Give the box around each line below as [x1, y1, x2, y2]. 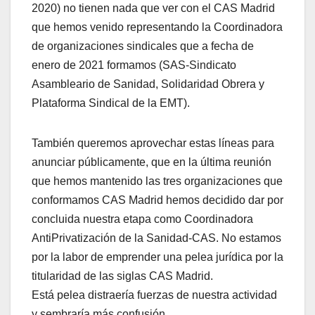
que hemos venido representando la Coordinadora [32, 21, 283, 34]
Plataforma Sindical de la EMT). [32, 97, 190, 110]
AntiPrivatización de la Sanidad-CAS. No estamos [32, 232, 281, 245]
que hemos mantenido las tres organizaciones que [32, 175, 283, 188]
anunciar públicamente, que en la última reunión [32, 156, 271, 169]
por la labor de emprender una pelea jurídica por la [32, 251, 283, 264]
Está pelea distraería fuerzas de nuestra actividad [32, 289, 277, 302]
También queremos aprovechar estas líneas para [32, 137, 274, 150]
